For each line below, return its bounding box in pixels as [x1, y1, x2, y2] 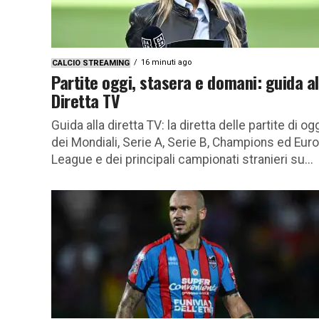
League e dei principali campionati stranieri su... [51, 152, 313, 167]
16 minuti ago [141, 57, 192, 67]
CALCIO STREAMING [52, 58, 130, 68]
